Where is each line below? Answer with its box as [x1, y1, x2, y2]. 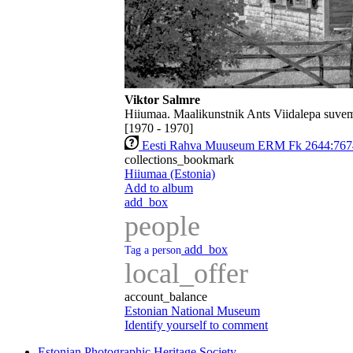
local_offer [124, 258, 248, 290]
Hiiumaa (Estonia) [124, 167, 215, 181]
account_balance [124, 290, 207, 304]
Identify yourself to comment [124, 318, 268, 333]
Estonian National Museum [124, 304, 260, 318]
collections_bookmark [124, 153, 234, 167]
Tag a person [124, 244, 181, 257]
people [124, 210, 200, 243]
